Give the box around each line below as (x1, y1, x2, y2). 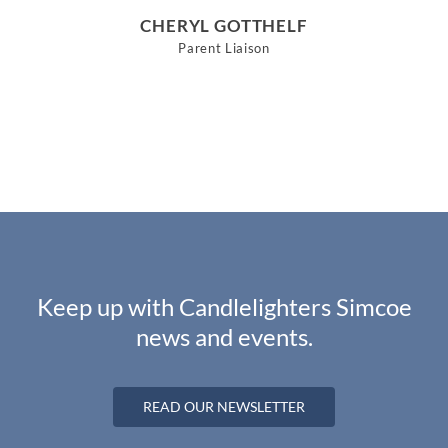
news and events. (135, 322, 313, 352)
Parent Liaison (178, 40, 270, 57)
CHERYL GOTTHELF (140, 15, 308, 37)
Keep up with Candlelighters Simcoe (36, 292, 412, 322)
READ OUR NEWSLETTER (143, 398, 305, 416)
